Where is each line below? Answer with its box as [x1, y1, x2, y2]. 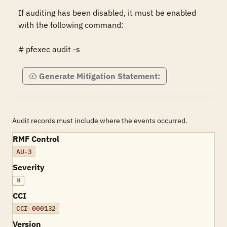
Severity [13, 162, 45, 172]
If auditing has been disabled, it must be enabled [18, 8, 196, 18]
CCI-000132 [16, 204, 56, 213]
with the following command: [18, 20, 124, 30]
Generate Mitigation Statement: [39, 71, 160, 81]
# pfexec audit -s [18, 44, 80, 54]
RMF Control [13, 134, 59, 144]
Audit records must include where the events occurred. [12, 116, 187, 125]
